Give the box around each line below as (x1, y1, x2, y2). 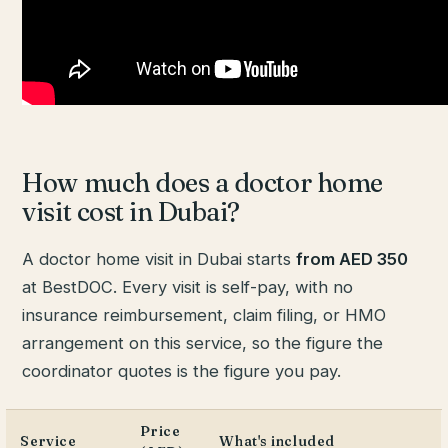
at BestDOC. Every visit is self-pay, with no (22, 277, 354, 298)
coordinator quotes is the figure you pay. (22, 361, 342, 382)
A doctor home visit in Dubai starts (22, 249, 297, 270)
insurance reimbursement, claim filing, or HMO (22, 305, 387, 326)
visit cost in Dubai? (22, 196, 241, 229)
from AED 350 (296, 249, 409, 270)
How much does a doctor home (22, 167, 383, 200)
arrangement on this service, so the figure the (22, 333, 384, 354)
